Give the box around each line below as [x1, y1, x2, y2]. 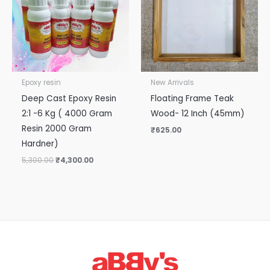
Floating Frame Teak [151, 92, 234, 104]
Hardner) [22, 137, 59, 149]
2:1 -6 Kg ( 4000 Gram [22, 107, 113, 119]
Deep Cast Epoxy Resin [22, 92, 117, 104]
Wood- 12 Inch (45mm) [151, 107, 245, 119]
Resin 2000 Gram [22, 122, 92, 134]
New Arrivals [151, 77, 195, 87]
